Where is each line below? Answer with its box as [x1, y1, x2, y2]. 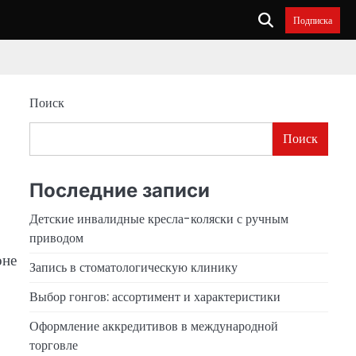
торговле [29, 335, 78, 354]
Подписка [293, 13, 332, 27]
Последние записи [29, 178, 210, 202]
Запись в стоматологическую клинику [29, 257, 238, 277]
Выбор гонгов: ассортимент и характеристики [29, 287, 281, 306]
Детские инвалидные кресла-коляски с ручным [29, 209, 288, 228]
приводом [29, 228, 83, 247]
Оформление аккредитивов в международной [29, 316, 278, 335]
